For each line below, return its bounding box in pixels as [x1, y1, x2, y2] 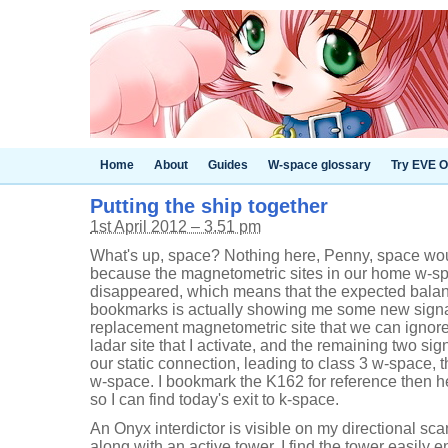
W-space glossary [268, 158, 371, 172]
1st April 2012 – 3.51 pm [90, 218, 261, 235]
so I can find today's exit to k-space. [90, 391, 339, 408]
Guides [208, 158, 248, 172]
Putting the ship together [90, 195, 328, 217]
